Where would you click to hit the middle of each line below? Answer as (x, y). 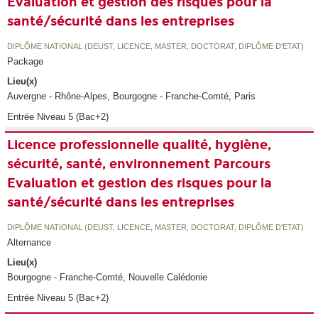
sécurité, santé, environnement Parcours (139, 164)
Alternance (29, 242)
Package (26, 61)
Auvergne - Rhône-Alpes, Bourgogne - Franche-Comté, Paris (132, 97)
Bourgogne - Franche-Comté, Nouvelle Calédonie (108, 278)
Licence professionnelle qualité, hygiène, (139, 145)
